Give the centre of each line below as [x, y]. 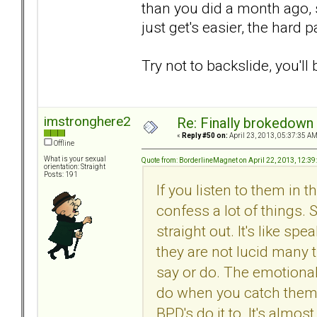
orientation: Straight [75, 167]
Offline [63, 144]
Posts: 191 [61, 175]
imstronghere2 [87, 122]
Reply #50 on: [205, 136]
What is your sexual [75, 159]
